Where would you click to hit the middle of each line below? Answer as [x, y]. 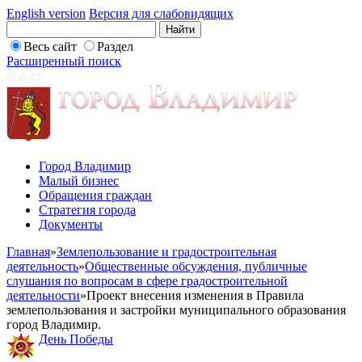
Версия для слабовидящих [161, 13]
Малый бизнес [79, 181]
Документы [71, 224]
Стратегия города [87, 210]
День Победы [76, 339]
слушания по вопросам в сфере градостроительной [147, 281]
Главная [28, 252]
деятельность [42, 266]
